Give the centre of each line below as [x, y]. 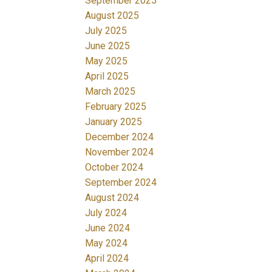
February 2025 [116, 106]
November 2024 [120, 152]
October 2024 [114, 167]
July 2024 [106, 212]
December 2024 [120, 137]
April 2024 [107, 258]
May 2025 [107, 61]
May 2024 [107, 243]
